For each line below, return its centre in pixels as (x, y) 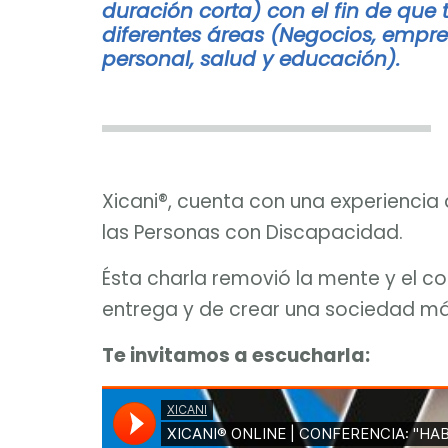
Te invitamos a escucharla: (236, 355)
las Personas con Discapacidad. (252, 232)
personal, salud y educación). (251, 59)
